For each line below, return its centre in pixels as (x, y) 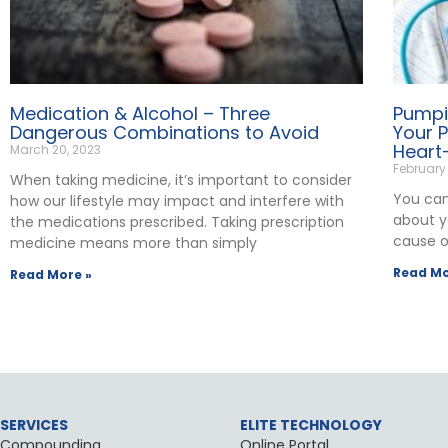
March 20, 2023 (55, 150)
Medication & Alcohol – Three (140, 114)
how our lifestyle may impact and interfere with (177, 201)
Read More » (51, 275)
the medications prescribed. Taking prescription (177, 222)
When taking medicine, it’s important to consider (181, 180)
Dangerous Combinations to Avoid (164, 133)
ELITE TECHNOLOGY (311, 425)
